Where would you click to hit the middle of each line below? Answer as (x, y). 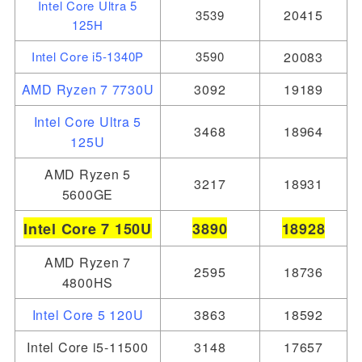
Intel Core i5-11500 (88, 347)
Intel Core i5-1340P (88, 56)
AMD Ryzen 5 (88, 174)
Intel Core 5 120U (88, 314)
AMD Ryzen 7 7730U (88, 89)
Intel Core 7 (67, 228)
